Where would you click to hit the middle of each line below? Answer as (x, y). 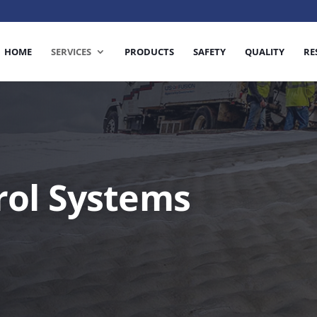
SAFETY (209, 52)
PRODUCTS (149, 52)
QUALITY (265, 52)
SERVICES (71, 52)
